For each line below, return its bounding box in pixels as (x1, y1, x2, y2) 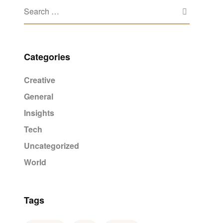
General (23, 91, 53, 102)
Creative (23, 74, 55, 86)
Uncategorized (23, 140, 79, 151)
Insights (23, 107, 54, 118)
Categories (23, 50, 70, 63)
